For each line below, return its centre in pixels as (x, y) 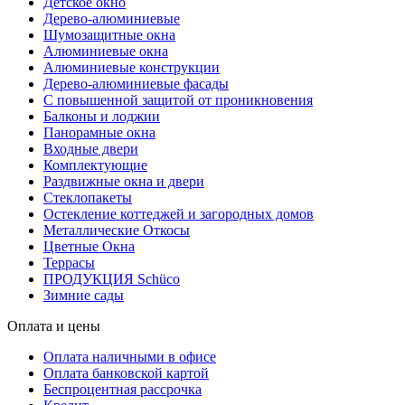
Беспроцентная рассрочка (122, 390)
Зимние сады (84, 296)
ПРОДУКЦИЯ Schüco (112, 279)
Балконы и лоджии (102, 117)
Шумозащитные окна (109, 35)
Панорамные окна (99, 133)
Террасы (69, 263)
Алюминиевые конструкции (132, 68)
